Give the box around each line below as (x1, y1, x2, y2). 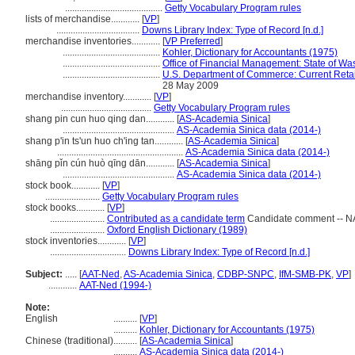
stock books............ (25, 202, 107, 213)
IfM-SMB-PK (279, 269, 331, 280)
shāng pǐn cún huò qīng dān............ (25, 158, 177, 169)
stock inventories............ (25, 235, 128, 246)
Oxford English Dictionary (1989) (107, 224, 247, 235)
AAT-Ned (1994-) (79, 280, 151, 291)
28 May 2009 (162, 80, 219, 91)
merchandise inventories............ (25, 36, 162, 47)
